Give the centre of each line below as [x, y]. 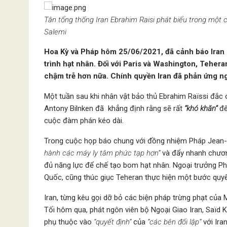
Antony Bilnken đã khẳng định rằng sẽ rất [113, 108]
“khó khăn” [200, 108]
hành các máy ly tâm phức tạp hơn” [102, 153]
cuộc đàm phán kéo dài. [84, 121]
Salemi [55, 32]
